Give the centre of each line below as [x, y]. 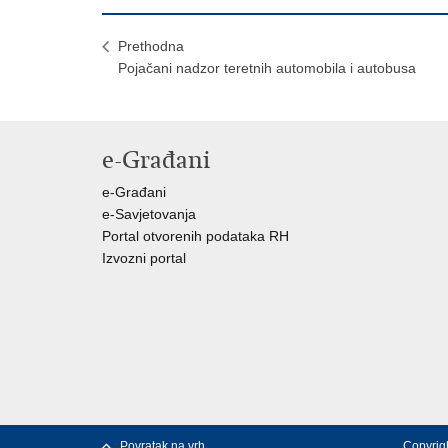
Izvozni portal [144, 258]
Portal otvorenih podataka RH [195, 236]
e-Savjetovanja [149, 214]
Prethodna [151, 46]
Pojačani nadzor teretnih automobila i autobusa [267, 68]
